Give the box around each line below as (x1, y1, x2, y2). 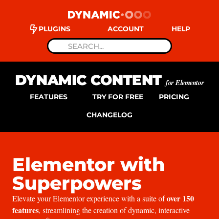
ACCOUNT (108, 24, 144, 33)
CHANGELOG (87, 110, 132, 119)
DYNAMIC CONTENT (15, 71, 166, 88)
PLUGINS (39, 24, 70, 33)
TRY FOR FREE (92, 92, 143, 101)
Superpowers (12, 172, 142, 195)
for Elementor (166, 77, 204, 88)
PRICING (159, 92, 189, 101)
